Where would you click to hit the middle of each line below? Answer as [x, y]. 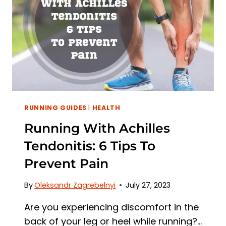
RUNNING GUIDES [55, 107]
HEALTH [106, 107]
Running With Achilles [97, 128]
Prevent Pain [66, 163]
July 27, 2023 [148, 185]
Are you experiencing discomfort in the [111, 207]
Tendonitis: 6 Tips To [90, 146]
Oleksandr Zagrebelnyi [75, 185]
